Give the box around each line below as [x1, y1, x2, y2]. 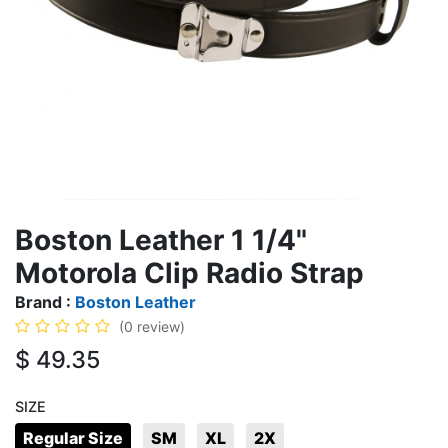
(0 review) [119, 318, 185, 335]
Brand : [15, 292, 75, 312]
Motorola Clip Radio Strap [15, 256, 364, 290]
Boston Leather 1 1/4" [15, 223, 307, 257]
